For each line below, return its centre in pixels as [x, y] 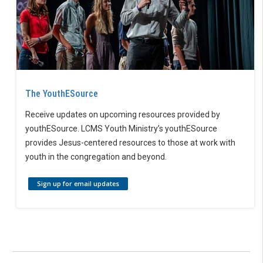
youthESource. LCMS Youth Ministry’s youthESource [121, 128]
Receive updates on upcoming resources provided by [123, 114]
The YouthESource [62, 93]
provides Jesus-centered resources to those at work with [130, 142]
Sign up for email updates [78, 183]
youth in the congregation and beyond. [96, 156]
